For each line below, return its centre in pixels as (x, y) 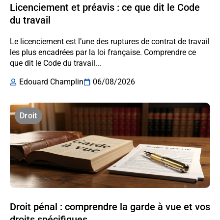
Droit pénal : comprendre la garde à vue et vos (110, 206)
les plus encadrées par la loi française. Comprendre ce (103, 53)
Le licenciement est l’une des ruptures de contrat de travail (110, 42)
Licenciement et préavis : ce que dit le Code (105, 8)
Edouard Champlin (51, 82)
